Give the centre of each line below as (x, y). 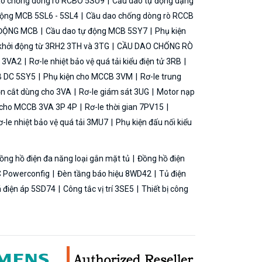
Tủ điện (172, 173)
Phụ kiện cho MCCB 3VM (88, 76)
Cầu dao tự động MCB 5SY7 (96, 31)
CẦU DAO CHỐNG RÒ (154, 46)
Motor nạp (175, 92)
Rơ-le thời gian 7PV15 (124, 107)
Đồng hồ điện (160, 158)
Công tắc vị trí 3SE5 (99, 189)
